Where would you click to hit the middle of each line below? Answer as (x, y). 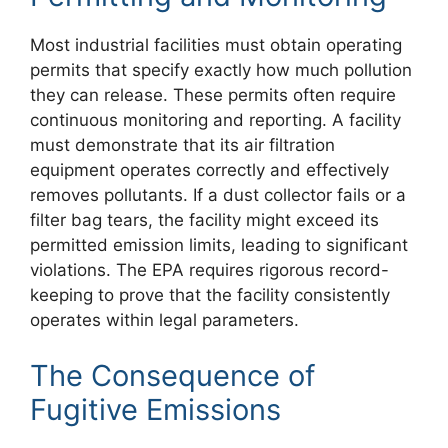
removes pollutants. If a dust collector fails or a (218, 195)
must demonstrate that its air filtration (182, 145)
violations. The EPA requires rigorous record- (209, 270)
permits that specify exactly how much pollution (221, 70)
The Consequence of (172, 375)
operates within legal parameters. (164, 320)
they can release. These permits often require (213, 95)
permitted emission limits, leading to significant (219, 245)
